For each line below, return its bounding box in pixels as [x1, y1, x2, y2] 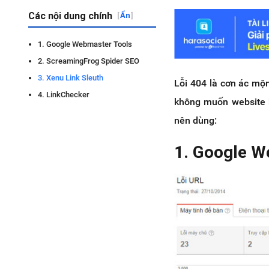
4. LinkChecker [38, 90, 89, 99]
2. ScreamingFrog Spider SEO [38, 56, 139, 65]
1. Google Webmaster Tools [38, 40, 132, 49]
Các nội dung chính [28, 10, 112, 22]
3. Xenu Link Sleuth [38, 73, 103, 82]
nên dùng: [174, 114, 217, 126]
